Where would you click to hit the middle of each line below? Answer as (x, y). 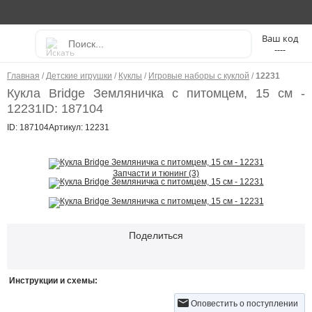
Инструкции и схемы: (53, 281)
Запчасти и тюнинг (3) (156, 173)
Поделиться (156, 235)
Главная (23, 76)
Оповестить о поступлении (244, 304)
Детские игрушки (79, 76)
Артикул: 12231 (79, 127)
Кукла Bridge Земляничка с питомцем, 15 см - (156, 93)
